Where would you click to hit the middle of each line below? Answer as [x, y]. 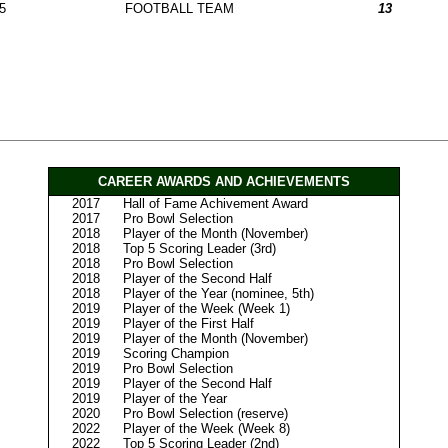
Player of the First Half [188, 323]
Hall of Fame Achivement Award [215, 203]
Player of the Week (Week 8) [206, 428]
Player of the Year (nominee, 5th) [218, 293]
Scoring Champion [176, 353]
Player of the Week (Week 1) [206, 308]
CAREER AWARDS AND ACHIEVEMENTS [224, 181]
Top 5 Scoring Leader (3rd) [199, 248]
